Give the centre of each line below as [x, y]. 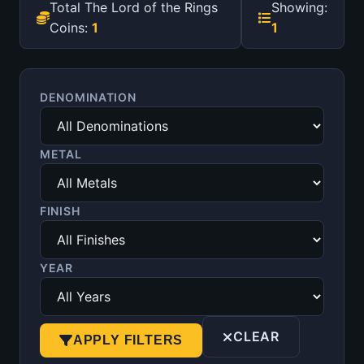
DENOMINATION [88, 97]
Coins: [71, 28]
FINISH [60, 211]
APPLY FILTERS [128, 340]
